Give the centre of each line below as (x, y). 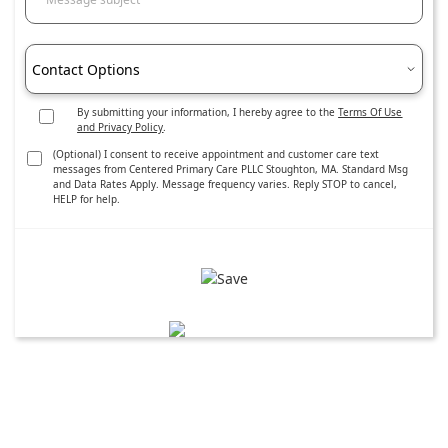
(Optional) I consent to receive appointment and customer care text (215, 154)
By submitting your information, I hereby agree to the (208, 112)
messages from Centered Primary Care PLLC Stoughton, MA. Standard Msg (230, 169)
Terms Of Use (370, 112)
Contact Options (86, 69)
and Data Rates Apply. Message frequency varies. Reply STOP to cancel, (224, 184)
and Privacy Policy (120, 127)
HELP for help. (86, 199)
